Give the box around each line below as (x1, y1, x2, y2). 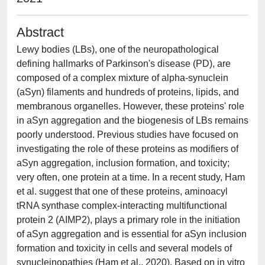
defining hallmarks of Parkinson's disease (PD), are (17, 59, 231, 69)
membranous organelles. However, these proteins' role (17, 101, 244, 111)
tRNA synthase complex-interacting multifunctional (17, 201, 227, 211)
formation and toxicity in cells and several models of (17, 243, 232, 253)
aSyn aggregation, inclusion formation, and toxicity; (17, 158, 230, 168)
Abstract (17, 25, 64, 40)
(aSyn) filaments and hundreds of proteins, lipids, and (17, 87, 239, 97)
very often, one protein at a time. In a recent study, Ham (17, 172, 245, 182)
